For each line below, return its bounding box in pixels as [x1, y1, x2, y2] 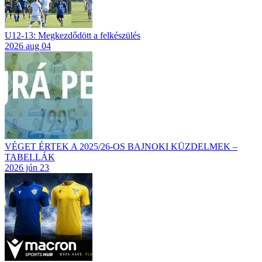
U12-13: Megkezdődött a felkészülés [5, 30, 140, 41]
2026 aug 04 [5, 41, 51, 51]
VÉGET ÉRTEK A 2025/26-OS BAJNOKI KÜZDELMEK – [5, 142, 237, 152]
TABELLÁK [5, 152, 55, 163]
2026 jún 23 [5, 163, 49, 173]
